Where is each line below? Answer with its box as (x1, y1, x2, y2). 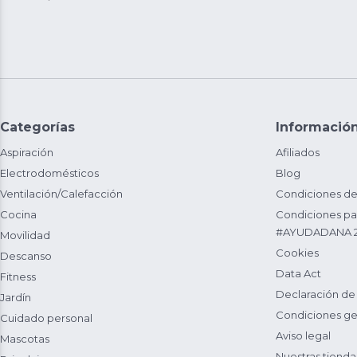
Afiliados (276, 146, 320, 159)
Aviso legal (276, 329, 331, 342)
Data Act (276, 267, 321, 280)
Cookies (276, 246, 319, 259)
